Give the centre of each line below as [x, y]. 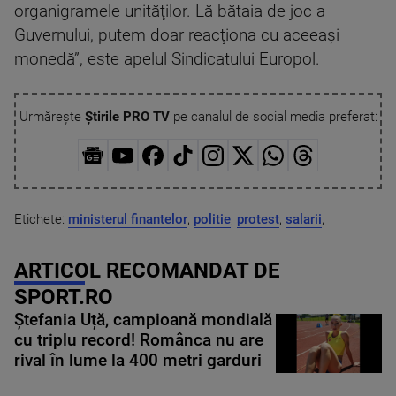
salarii [304, 219]
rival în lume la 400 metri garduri [138, 360]
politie [212, 219]
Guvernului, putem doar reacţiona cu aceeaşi [177, 36]
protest [258, 219]
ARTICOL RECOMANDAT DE [147, 270]
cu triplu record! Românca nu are [139, 340]
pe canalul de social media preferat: [273, 117]
